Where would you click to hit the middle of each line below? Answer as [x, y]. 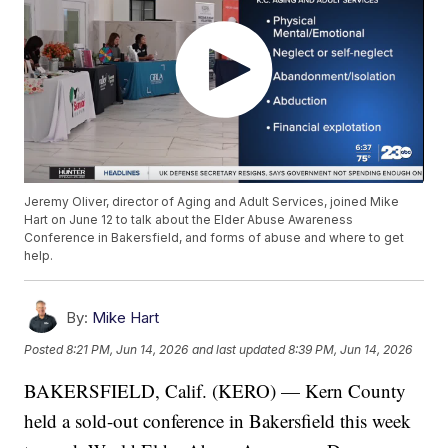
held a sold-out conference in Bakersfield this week [218, 421]
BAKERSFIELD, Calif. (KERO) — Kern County [215, 391]
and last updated [239, 349]
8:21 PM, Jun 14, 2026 [127, 349]
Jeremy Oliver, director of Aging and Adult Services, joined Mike [212, 202]
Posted [45, 349]
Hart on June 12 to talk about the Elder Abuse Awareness [189, 220]
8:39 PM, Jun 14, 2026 [350, 349]
